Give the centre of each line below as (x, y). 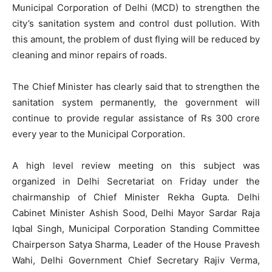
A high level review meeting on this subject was (136, 166)
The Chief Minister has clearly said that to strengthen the (136, 87)
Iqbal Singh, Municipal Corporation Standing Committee (136, 229)
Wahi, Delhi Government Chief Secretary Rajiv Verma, (136, 260)
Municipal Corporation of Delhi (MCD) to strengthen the (136, 8)
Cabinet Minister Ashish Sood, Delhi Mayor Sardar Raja (136, 213)
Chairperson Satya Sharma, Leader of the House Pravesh (136, 245)
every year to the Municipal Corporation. (99, 134)
